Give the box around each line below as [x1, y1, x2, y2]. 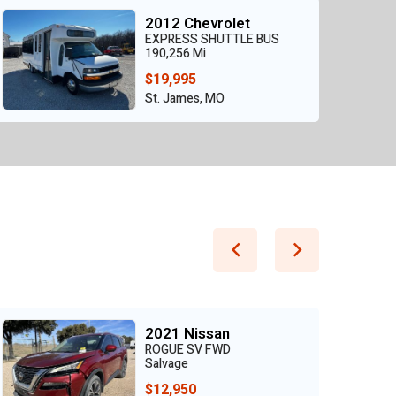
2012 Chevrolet [145, 11, 250, 34]
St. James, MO [145, 88, 225, 108]
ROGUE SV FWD [145, 339, 231, 359]
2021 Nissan [145, 322, 230, 345]
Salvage [145, 354, 188, 373]
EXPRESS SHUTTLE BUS [145, 29, 279, 49]
